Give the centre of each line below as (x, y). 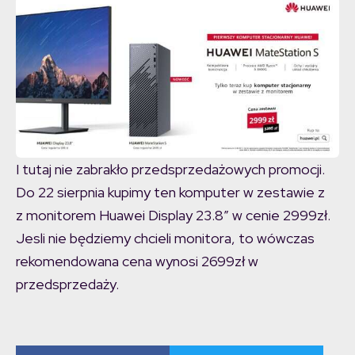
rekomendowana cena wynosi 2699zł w (137, 261)
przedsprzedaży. (67, 284)
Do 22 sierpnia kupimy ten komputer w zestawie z (170, 193)
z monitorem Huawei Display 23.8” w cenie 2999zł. (173, 216)
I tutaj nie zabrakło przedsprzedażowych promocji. (170, 170)
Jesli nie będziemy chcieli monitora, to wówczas (165, 239)
